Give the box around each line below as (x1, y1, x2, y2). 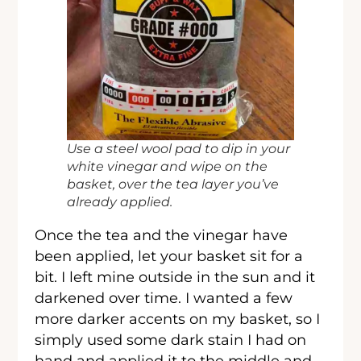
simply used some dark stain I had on (35, 331, 307, 349)
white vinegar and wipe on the (67, 158, 268, 174)
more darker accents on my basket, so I (35, 310, 321, 328)
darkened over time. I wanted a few (35, 289, 293, 307)
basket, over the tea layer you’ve (67, 176, 280, 192)
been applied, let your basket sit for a (35, 247, 304, 265)
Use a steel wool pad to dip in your (67, 140, 291, 156)
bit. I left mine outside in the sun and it (35, 268, 316, 286)
